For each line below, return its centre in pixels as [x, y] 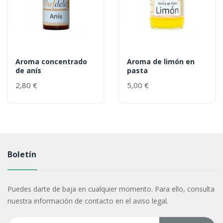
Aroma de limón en [161, 62]
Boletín [22, 155]
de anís [28, 71]
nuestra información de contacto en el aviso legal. [88, 201]
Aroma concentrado [51, 62]
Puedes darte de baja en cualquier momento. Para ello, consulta [111, 189]
